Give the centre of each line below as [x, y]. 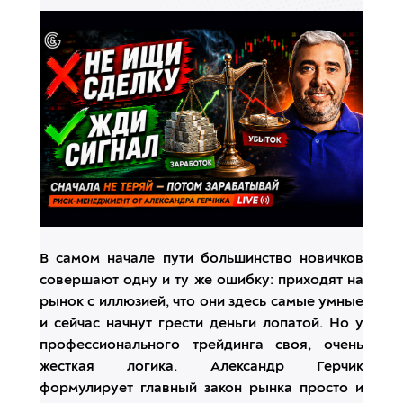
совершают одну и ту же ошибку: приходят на [201, 281]
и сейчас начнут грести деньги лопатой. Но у [201, 324]
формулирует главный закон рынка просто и [201, 389]
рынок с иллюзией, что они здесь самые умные [201, 303]
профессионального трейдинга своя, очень [201, 346]
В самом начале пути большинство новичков [201, 260]
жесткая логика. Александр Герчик [201, 367]
